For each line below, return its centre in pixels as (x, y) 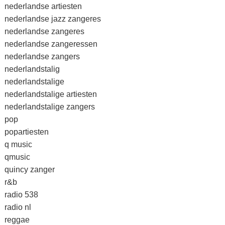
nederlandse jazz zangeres (52, 19)
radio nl (18, 207)
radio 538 (21, 195)
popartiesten (26, 132)
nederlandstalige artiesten (50, 94)
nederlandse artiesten (43, 6)
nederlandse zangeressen (51, 44)
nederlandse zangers (42, 57)
